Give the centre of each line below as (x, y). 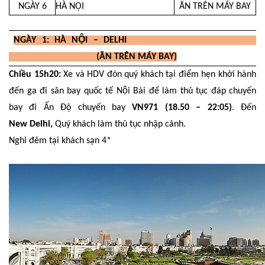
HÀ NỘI (70, 7)
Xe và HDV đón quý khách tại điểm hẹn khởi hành (158, 75)
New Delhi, (31, 125)
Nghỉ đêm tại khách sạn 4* (60, 141)
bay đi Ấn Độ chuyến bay (67, 108)
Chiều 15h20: (35, 75)
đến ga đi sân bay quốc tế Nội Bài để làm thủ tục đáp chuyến (132, 91)
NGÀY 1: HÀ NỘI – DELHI (135, 40)
